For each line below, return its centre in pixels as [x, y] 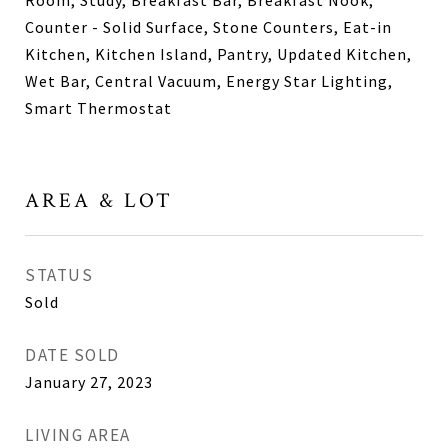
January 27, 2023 [89, 382]
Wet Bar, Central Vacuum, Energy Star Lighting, [209, 81]
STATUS [59, 275]
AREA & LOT [99, 201]
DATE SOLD [72, 355]
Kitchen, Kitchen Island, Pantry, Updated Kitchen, [218, 54]
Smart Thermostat [98, 108]
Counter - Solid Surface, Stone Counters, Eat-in [208, 27]
